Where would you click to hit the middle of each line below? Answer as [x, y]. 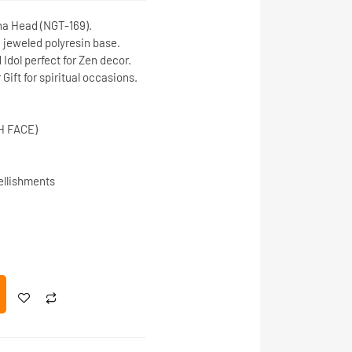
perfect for [50, 60]
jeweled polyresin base [60, 42]
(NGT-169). [64, 25]
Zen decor [103, 60]
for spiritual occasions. [79, 77]
